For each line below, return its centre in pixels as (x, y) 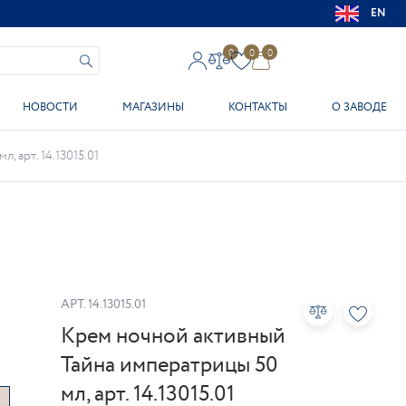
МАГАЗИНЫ (153, 107)
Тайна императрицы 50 (169, 365)
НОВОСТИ (50, 107)
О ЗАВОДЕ (359, 107)
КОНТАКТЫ (258, 107)
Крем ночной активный (173, 336)
